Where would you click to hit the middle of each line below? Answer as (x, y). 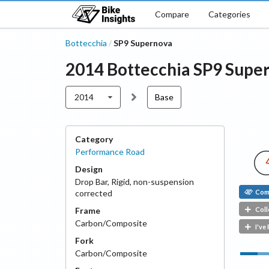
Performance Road (110, 152)
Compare (172, 14)
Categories (229, 14)
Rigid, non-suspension (152, 182)
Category (94, 139)
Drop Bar (91, 182)
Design (89, 169)
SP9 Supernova (143, 43)
